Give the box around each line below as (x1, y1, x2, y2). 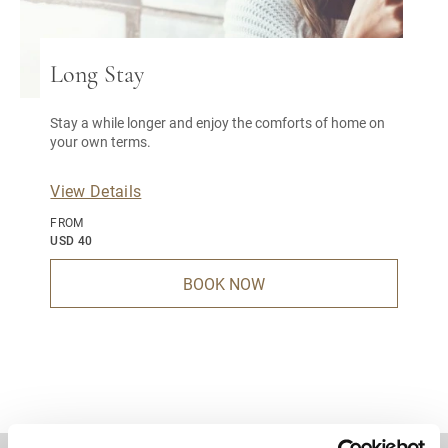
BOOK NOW (183, 273, 265, 294)
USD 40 (50, 232, 93, 248)
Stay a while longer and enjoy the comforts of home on (50, 113, 386, 132)
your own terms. (50, 132, 152, 151)
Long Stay (50, 64, 145, 88)
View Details (50, 180, 142, 201)
